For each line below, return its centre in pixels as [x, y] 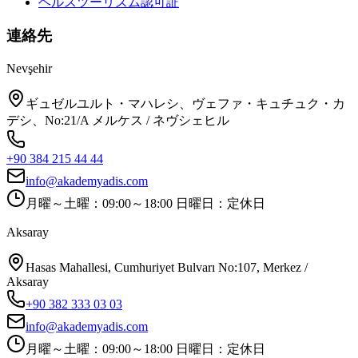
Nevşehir [29, 69]
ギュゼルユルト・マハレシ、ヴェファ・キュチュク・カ [185, 104]
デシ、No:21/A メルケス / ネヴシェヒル [118, 121]
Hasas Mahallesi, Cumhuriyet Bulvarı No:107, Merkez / [167, 268]
